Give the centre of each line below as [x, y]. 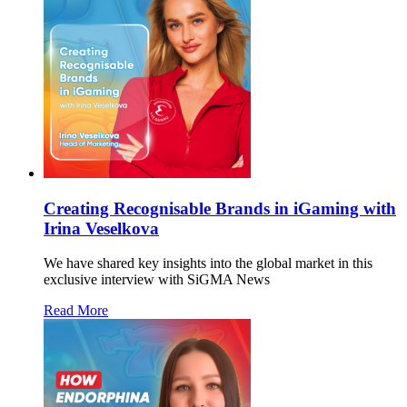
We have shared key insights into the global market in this [208, 263]
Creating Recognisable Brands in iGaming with [220, 208]
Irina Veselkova [101, 228]
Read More [76, 311]
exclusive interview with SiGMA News [157, 280]
